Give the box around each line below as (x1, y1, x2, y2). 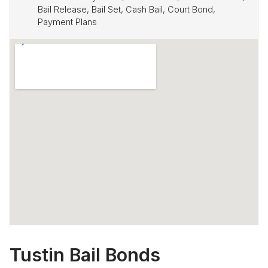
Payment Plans (38, 16, 98, 27)
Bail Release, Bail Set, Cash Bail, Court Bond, (38, 4, 216, 14)
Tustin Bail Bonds (10, 244, 160, 266)
